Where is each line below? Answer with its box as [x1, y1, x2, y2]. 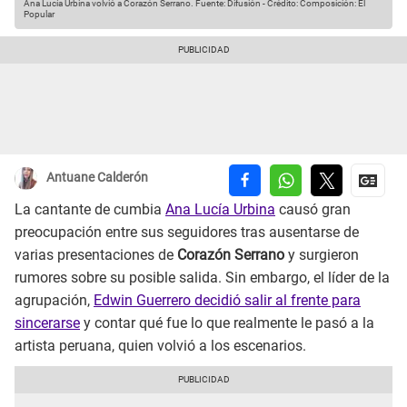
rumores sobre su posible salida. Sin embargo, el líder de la [15, 269, 390, 287]
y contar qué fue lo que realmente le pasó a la [80, 314, 374, 333]
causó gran [275, 201, 351, 219]
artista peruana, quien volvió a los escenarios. [15, 337, 306, 355]
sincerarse [15, 314, 80, 333]
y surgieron [284, 246, 359, 264]
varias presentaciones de [15, 246, 177, 264]
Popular [24, 9, 55, 20]
